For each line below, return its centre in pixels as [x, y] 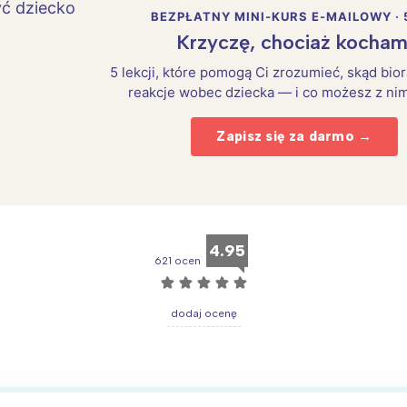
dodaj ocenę [203, 313]
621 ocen [177, 260]
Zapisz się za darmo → [294, 137]
